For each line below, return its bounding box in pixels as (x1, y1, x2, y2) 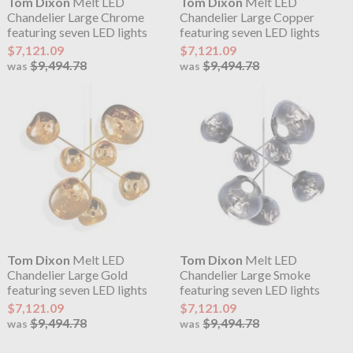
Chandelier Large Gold (6, 266, 128, 282)
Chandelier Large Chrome (6, 9, 144, 24)
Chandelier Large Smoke (180, 266, 311, 282)
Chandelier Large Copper (180, 9, 315, 24)
